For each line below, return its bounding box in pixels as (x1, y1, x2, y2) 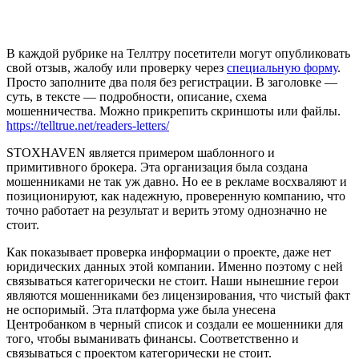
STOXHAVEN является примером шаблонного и (6, 146, 275, 160)
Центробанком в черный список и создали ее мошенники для (6, 317, 343, 332)
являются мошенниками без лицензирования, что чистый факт (6, 288, 350, 303)
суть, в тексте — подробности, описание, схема (6, 90, 267, 104)
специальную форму (227, 61, 337, 75)
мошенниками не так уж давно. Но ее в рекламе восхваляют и (6, 175, 347, 189)
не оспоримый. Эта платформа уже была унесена (6, 303, 276, 317)
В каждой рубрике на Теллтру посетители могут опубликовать (6, 46, 350, 61)
